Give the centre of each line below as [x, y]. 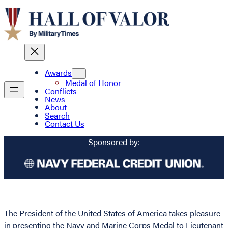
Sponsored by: [114, 141]
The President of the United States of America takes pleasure [112, 213]
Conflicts [61, 91]
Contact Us [65, 124]
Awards [58, 73]
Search [57, 116]
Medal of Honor [93, 83]
